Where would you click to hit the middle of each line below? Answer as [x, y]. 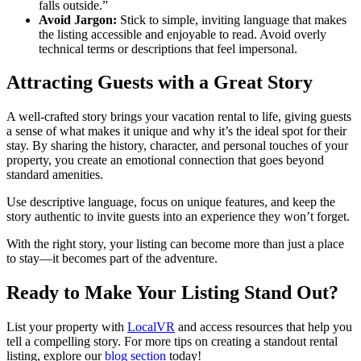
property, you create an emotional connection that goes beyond [165, 160]
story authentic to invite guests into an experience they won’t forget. [180, 217]
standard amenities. [56, 175]
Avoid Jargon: [79, 19]
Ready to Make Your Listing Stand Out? [172, 293]
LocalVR [151, 327]
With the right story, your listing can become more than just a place [175, 244]
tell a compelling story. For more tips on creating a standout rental [172, 342]
